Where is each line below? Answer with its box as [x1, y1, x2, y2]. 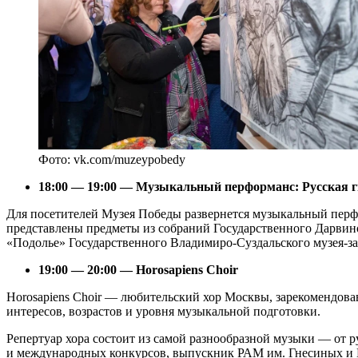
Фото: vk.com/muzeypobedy [38, 152, 185, 166]
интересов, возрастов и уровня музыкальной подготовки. [6, 304, 320, 318]
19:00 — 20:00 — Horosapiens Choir [38, 262, 238, 276]
